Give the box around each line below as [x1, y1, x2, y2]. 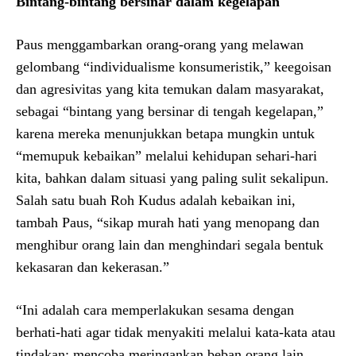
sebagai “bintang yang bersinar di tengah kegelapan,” [16, 103, 323, 119]
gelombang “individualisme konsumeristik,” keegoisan [16, 58, 331, 75]
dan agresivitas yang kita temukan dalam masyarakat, [16, 80, 324, 97]
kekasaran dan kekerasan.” [16, 258, 169, 275]
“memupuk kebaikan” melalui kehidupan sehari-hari [16, 147, 317, 164]
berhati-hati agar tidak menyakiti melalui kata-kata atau [16, 323, 335, 340]
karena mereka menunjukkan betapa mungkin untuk [16, 125, 315, 141]
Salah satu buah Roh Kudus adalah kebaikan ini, [16, 192, 296, 208]
